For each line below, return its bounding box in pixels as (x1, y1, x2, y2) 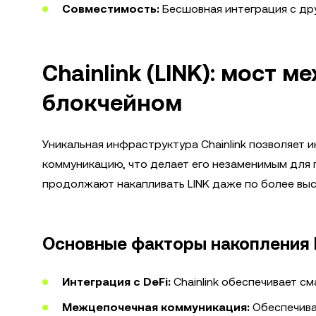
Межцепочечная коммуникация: (62, 300, 250, 314)
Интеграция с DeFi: (62, 275, 171, 288)
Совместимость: (62, 2, 159, 16)
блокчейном (42, 90, 182, 116)
